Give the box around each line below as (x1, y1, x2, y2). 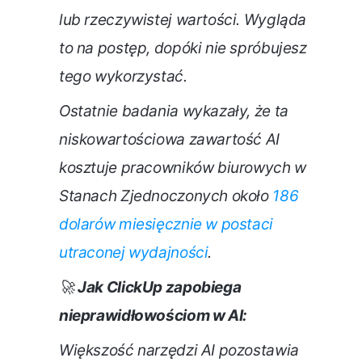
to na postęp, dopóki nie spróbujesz (59, 39, 307, 58)
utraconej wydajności (59, 243, 208, 263)
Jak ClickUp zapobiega (78, 278, 242, 297)
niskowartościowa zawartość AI (59, 130, 280, 149)
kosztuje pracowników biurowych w (59, 158, 306, 178)
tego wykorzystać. (59, 67, 187, 86)
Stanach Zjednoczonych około (59, 187, 273, 206)
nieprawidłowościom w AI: (59, 306, 247, 326)
